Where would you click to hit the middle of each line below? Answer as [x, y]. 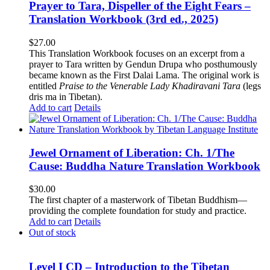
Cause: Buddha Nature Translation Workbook [145, 166]
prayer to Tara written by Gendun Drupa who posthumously [143, 64]
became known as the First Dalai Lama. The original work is [144, 75]
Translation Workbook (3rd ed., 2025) [124, 19]
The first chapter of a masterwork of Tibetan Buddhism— [138, 200]
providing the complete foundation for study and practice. [138, 211]
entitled [44, 86]
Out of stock [52, 233]
